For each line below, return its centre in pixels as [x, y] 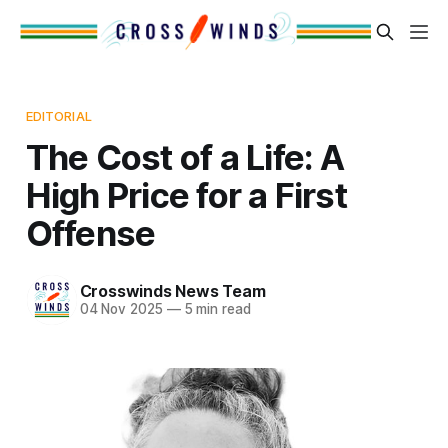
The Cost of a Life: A [185, 156]
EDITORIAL [58, 115]
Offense [90, 232]
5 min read [215, 309]
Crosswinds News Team [172, 291]
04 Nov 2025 [121, 309]
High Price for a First [186, 194]
